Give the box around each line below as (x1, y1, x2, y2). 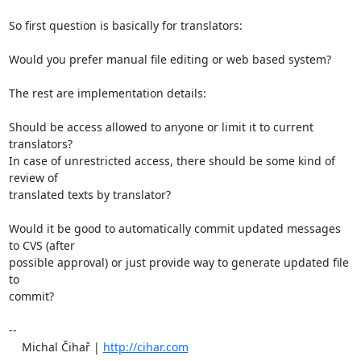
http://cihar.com (102, 338, 189, 355)
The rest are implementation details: (8, 85, 206, 101)
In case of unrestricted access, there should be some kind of (8, 152, 335, 168)
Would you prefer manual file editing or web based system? (8, 51, 331, 67)
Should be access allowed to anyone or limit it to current (8, 118, 313, 135)
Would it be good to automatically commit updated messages (8, 220, 341, 236)
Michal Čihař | (21, 338, 103, 355)
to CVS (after (8, 237, 75, 253)
